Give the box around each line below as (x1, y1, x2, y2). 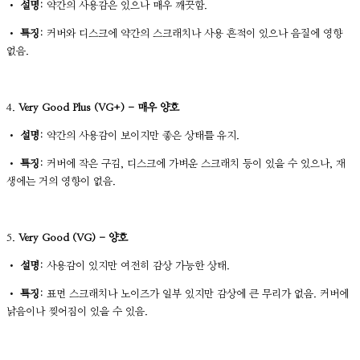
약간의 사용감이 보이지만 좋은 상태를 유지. (43, 130, 239, 141)
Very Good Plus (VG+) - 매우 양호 (18, 102, 179, 113)
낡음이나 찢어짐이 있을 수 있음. (6, 306, 148, 317)
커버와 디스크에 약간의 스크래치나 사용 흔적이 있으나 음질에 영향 (43, 28, 342, 39)
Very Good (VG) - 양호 (18, 232, 128, 243)
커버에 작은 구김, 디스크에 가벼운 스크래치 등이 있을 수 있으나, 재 (43, 158, 346, 170)
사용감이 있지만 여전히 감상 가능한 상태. (43, 260, 230, 272)
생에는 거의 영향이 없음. (6, 176, 116, 187)
